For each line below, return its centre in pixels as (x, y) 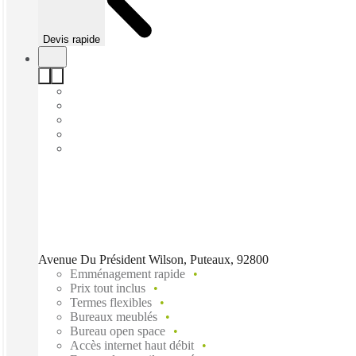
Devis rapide (72, 39)
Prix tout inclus (108, 288)
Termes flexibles (111, 302)
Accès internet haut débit (132, 345)
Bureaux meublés (114, 316)
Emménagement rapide (128, 273)
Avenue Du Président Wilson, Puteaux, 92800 (153, 259)
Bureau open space (118, 331)
